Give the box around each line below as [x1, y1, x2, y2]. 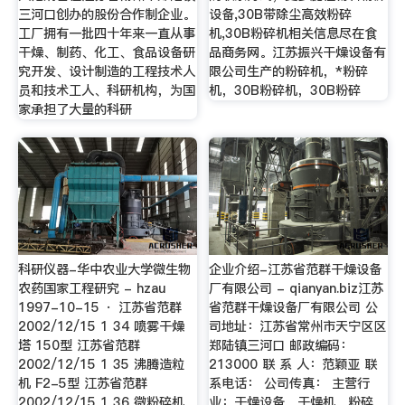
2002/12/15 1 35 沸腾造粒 [17, 355, 184, 374]
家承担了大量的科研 [17, 100, 132, 118]
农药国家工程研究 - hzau [17, 279, 165, 298]
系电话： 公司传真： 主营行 [209, 374, 371, 393]
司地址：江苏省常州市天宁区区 [209, 317, 387, 336]
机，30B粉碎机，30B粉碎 [209, 81, 362, 99]
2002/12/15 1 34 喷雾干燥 [17, 317, 184, 336]
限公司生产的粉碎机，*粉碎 [209, 62, 369, 80]
